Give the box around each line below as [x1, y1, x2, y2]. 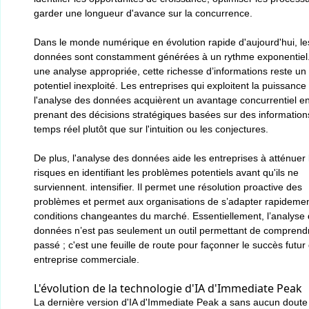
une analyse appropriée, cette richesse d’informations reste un [34, 66, 306, 77]
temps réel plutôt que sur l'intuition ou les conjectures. [34, 123, 268, 134]
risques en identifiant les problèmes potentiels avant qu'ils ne [34, 167, 299, 178]
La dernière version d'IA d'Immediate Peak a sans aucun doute [34, 297, 308, 308]
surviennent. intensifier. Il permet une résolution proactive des [34, 181, 302, 192]
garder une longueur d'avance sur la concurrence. [34, 8, 252, 19]
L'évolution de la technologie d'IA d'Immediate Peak [34, 281, 302, 296]
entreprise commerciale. [34, 254, 139, 265]
